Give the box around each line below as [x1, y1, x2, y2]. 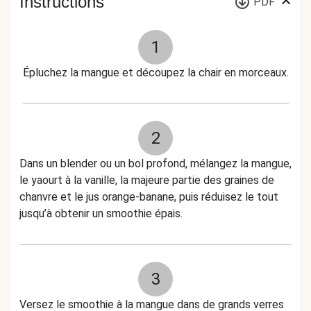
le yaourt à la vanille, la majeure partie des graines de [19, 174, 274, 187]
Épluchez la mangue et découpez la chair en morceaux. [22, 66, 289, 79]
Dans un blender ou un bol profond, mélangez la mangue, [19, 157, 292, 170]
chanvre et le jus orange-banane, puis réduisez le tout [19, 190, 278, 203]
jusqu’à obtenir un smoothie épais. [19, 207, 183, 220]
